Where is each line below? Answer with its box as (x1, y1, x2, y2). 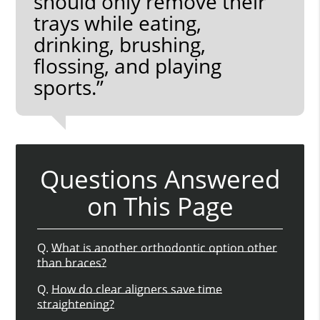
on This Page (86, 189, 234, 223)
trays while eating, (34, 9, 202, 36)
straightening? (37, 296, 115, 312)
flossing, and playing (34, 51, 222, 79)
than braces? (37, 254, 107, 271)
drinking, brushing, (34, 30, 206, 58)
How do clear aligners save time (51, 281, 223, 297)
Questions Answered (40, 161, 280, 196)
